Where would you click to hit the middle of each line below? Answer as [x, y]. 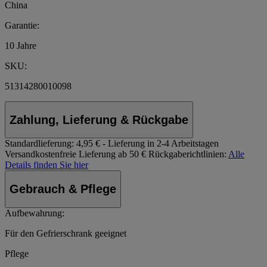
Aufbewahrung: [35, 213]
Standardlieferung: [39, 144]
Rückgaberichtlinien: [187, 154]
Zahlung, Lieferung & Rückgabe [99, 119]
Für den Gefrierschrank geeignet [66, 233]
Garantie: [22, 26]
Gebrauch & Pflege [63, 189]
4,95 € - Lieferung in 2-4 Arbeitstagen [148, 144]
